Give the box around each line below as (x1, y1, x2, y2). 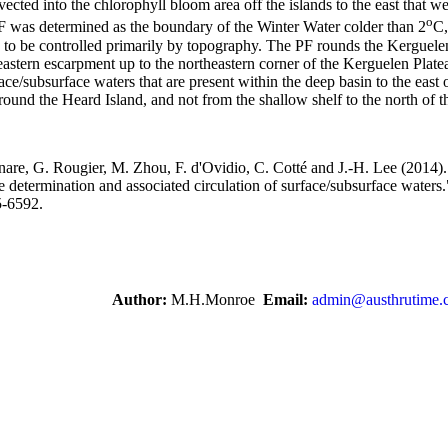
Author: (112, 291, 167, 308)
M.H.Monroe (167, 291, 263, 308)
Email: (263, 291, 308, 308)
